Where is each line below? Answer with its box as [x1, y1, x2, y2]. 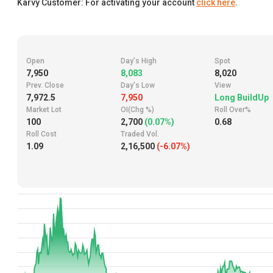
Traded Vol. [120, 130, 159, 139]
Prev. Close [26, 81, 64, 90]
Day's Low [120, 81, 155, 90]
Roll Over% [214, 105, 252, 115]
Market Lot [26, 105, 62, 115]
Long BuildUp [214, 93, 269, 103]
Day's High [120, 57, 157, 66]
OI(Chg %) [120, 105, 154, 115]
